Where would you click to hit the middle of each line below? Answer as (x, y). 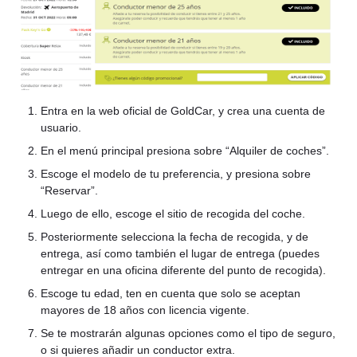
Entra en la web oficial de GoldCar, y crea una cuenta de (183, 111)
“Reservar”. (69, 190)
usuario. (61, 127)
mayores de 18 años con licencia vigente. (145, 310)
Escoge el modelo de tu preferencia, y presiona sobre (176, 174)
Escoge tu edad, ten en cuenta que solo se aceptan (171, 293)
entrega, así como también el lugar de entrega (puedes (180, 253)
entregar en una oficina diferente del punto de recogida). (183, 270)
